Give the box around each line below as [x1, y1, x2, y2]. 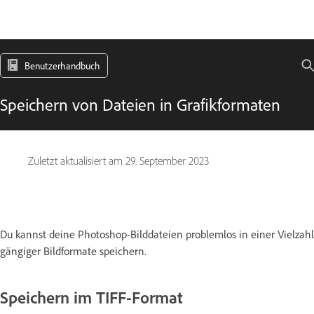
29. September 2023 [125, 154, 209, 168]
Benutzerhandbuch [25, 60, 100, 71]
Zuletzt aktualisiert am [28, 154, 125, 168]
